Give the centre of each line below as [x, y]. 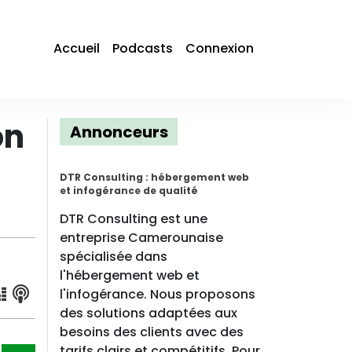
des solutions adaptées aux [148, 313]
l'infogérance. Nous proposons [158, 294]
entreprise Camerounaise [141, 238]
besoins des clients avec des [152, 332]
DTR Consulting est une [134, 219]
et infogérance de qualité [129, 191]
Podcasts [143, 49]
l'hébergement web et [130, 275]
